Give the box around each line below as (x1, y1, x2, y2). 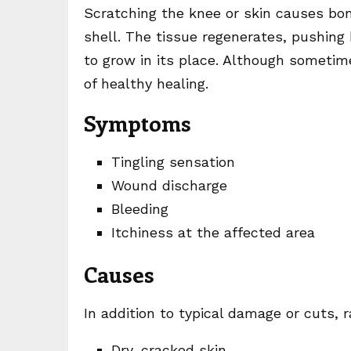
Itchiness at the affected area (111, 224, 315, 241)
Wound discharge (111, 177, 227, 194)
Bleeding (111, 201, 168, 217)
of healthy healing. (84, 75, 208, 92)
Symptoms (84, 108, 191, 137)
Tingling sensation (111, 154, 235, 170)
